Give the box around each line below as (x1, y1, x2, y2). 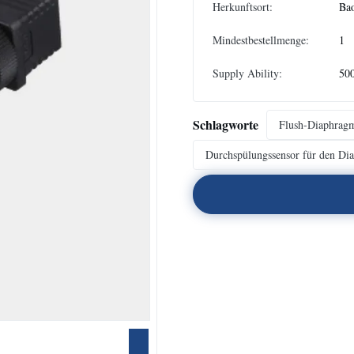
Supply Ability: (213, 66, 282, 81)
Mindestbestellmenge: (213, 32, 309, 47)
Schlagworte (193, 115, 258, 134)
